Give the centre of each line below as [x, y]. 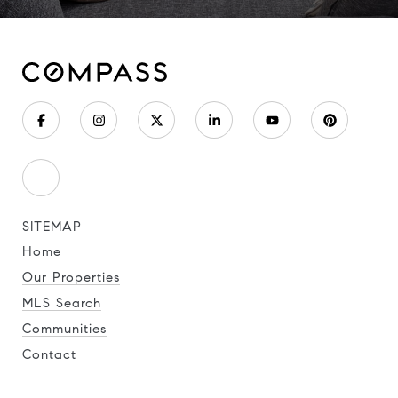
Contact [49, 354]
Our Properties [71, 277]
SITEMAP [52, 227]
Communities [64, 329]
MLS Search [62, 303]
